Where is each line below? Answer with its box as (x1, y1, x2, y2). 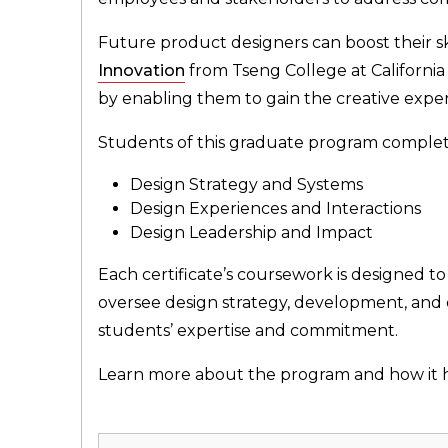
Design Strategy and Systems (129, 174, 363, 194)
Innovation (97, 60, 185, 80)
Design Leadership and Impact (129, 222, 373, 242)
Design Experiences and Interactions (129, 198, 421, 218)
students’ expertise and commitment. (97, 320, 398, 340)
